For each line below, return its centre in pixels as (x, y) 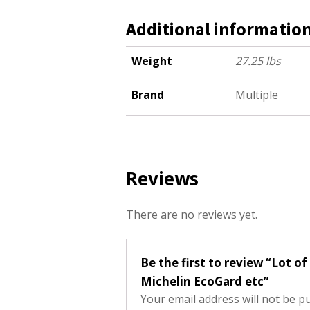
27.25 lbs (258, 61)
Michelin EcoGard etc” (205, 282)
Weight (152, 61)
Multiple (257, 95)
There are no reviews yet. (192, 214)
